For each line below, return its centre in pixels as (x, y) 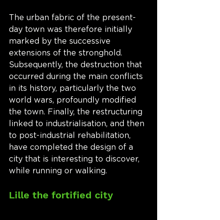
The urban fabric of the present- (72, 18)
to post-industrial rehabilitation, (71, 136)
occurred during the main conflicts (77, 77)
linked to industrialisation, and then (78, 124)
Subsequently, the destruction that (77, 65)
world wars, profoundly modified (74, 100)
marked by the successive (61, 41)
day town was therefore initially (72, 30)
